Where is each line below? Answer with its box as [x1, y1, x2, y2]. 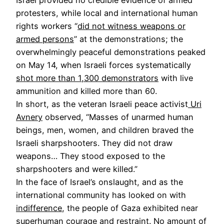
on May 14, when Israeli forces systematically [16, 59, 191, 70]
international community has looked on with [16, 189, 186, 200]
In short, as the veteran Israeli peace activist [16, 98, 188, 109]
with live [158, 72, 193, 83]
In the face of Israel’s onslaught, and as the [16, 176, 183, 187]
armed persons [16, 33, 74, 44]
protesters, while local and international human [16, 7, 198, 18]
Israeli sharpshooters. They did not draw [16, 137, 172, 148]
